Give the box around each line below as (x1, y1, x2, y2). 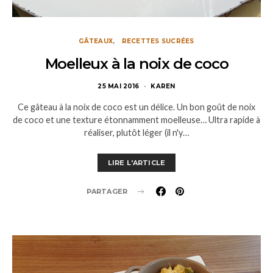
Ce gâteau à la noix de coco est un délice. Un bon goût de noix (18, 102, 255, 112)
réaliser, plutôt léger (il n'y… (84, 127, 189, 138)
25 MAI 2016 (97, 82, 140, 90)
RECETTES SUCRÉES (121, 37, 194, 45)
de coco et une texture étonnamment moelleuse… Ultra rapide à (13, 115, 260, 125)
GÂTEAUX (79, 37, 113, 45)
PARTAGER (86, 187, 127, 196)
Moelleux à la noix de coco (44, 55, 229, 73)
